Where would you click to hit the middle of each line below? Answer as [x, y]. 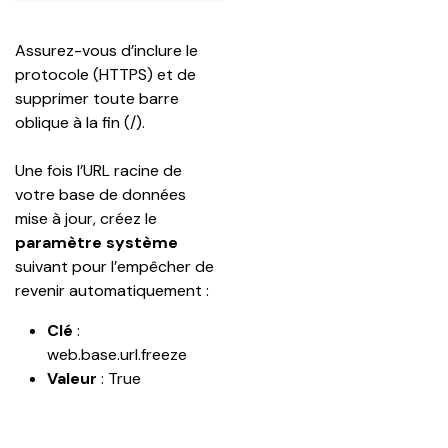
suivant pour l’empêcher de [116, 266]
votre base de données [102, 194]
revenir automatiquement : [112, 290]
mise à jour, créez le [88, 218]
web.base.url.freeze [117, 354]
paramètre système [96, 242]
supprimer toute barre [99, 98]
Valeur [72, 378]
